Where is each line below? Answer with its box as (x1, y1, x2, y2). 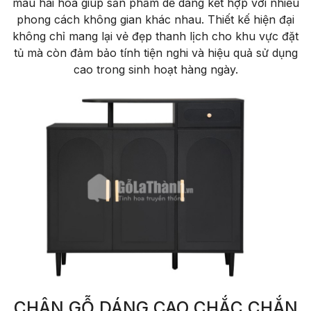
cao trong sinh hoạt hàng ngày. (73, 62, 238, 76)
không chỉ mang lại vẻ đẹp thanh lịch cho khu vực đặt (12, 28, 299, 43)
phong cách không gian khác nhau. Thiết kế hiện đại (17, 12, 294, 26)
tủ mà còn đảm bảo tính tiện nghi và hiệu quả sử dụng (13, 45, 298, 60)
